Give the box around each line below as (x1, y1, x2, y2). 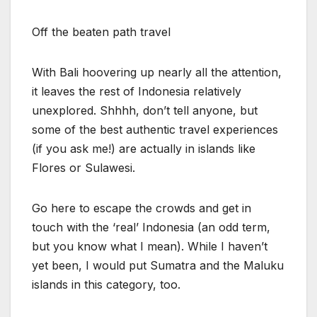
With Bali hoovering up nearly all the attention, (32, 64, 282, 79)
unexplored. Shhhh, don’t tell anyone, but (32, 103, 258, 117)
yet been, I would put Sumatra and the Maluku (32, 258, 284, 272)
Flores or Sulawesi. (32, 160, 135, 175)
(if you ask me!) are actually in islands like (32, 141, 255, 156)
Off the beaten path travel (32, 24, 171, 39)
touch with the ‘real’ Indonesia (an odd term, (32, 219, 270, 234)
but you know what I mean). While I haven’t (32, 238, 267, 253)
